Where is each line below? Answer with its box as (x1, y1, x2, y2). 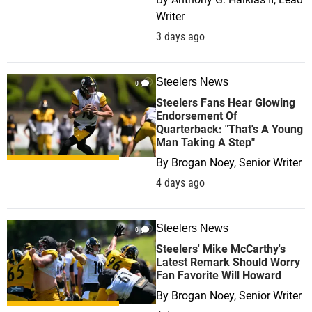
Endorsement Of (156, 109, 237, 123)
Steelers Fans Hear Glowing (156, 96, 295, 109)
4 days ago (156, 176, 205, 189)
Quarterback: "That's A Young (156, 123, 303, 136)
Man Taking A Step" (156, 136, 255, 149)
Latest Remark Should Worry (156, 256, 300, 269)
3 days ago (156, 30, 205, 43)
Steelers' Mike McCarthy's (156, 242, 286, 256)
